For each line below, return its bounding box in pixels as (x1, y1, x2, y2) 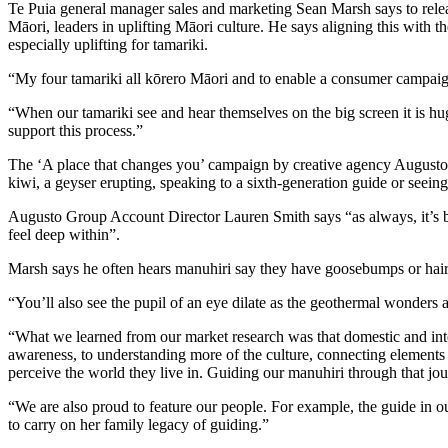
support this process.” (8, 121, 143, 139)
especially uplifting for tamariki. (8, 35, 208, 53)
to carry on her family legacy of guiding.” (8, 415, 269, 433)
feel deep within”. (8, 225, 120, 243)
